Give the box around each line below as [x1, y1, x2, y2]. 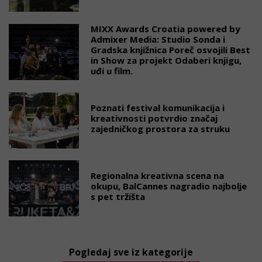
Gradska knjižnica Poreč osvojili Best [91, 44, 250, 56]
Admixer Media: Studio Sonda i [91, 33, 225, 45]
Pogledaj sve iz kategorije [69, 246, 193, 258]
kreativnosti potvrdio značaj [91, 112, 218, 124]
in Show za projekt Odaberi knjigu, [91, 54, 242, 66]
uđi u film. [91, 65, 133, 77]
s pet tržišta [91, 191, 145, 202]
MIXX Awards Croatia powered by [91, 23, 240, 35]
